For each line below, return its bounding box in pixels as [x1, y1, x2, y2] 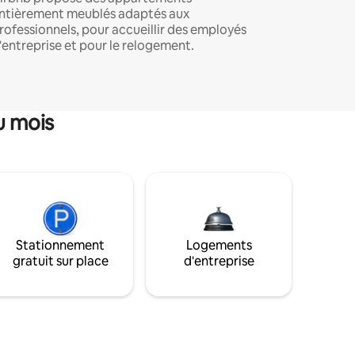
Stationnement [16, 236, 105, 254]
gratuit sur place [12, 252, 109, 269]
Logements [185, 236, 252, 254]
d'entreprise [183, 252, 254, 269]
